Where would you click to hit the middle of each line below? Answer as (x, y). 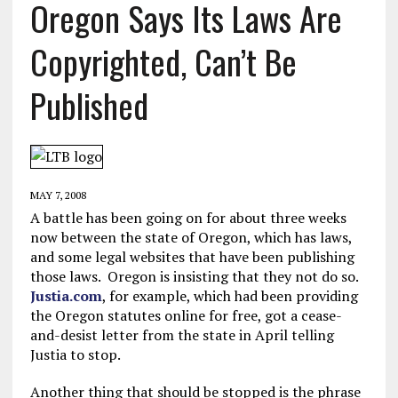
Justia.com (66, 296)
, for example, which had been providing (230, 296)
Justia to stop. (75, 354)
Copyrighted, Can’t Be (163, 61)
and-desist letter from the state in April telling (182, 335)
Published (89, 105)
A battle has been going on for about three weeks (188, 218)
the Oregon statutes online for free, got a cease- (186, 315)
